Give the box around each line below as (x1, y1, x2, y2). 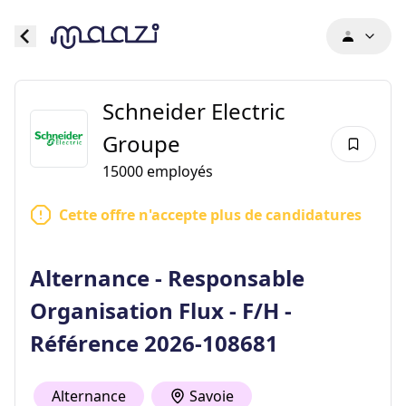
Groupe (102, 129, 180, 159)
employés (143, 161, 213, 181)
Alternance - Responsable (30, 263, 304, 293)
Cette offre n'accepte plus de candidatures (59, 205, 362, 225)
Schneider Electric (102, 96, 285, 126)
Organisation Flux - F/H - (30, 295, 292, 325)
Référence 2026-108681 (30, 328, 278, 358)
